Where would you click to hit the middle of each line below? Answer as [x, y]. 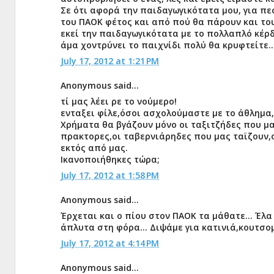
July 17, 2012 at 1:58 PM [110, 175]
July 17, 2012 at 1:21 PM [110, 61]
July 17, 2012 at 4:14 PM [110, 243]
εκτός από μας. [94, 148]
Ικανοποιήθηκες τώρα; [110, 159]
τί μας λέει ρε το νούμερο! [119, 101]
